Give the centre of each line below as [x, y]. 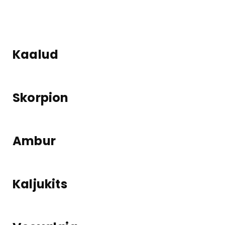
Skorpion [41, 97]
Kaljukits [40, 184]
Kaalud [36, 54]
